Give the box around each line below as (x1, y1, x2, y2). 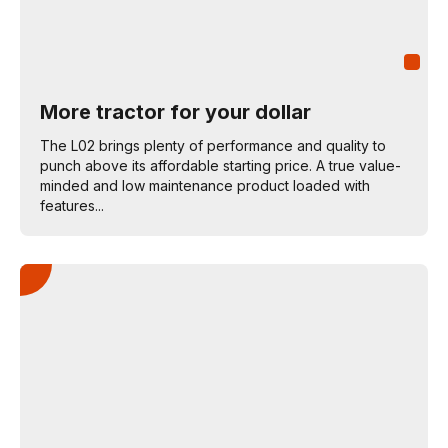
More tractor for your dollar (40, 100, 311, 124)
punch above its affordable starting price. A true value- (40, 157, 401, 174)
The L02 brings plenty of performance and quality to (40, 137, 386, 154)
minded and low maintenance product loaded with (40, 177, 370, 194)
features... (40, 197, 104, 214)
